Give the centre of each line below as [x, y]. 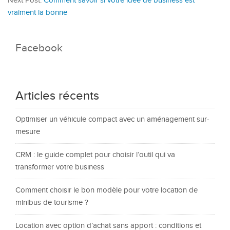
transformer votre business [60, 167]
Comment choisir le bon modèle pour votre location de [107, 190]
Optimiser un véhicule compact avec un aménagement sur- [112, 119]
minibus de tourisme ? [52, 203]
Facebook [39, 48]
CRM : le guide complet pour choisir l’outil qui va [95, 155]
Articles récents [57, 96]
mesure [28, 132]
